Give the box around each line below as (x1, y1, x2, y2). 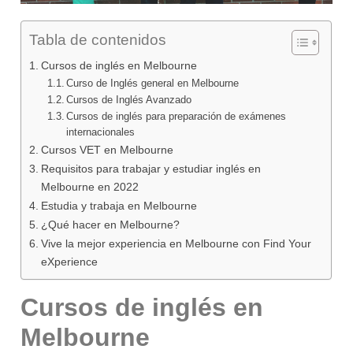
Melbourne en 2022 (40, 180, 142, 194)
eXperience (40, 255, 101, 269)
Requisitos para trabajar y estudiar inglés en (40, 162, 261, 176)
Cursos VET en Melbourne (40, 143, 176, 157)
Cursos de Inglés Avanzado (66, 94, 195, 106)
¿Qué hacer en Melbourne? (40, 218, 183, 232)
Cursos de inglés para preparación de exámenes (66, 110, 287, 123)
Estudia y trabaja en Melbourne (40, 199, 200, 213)
